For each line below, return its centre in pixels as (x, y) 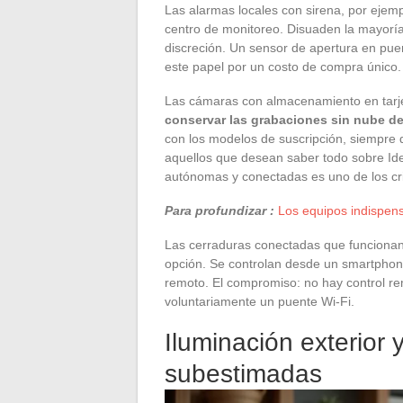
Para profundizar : (219, 210)
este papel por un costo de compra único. (283, 66)
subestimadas (243, 373)
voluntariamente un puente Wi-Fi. (260, 301)
